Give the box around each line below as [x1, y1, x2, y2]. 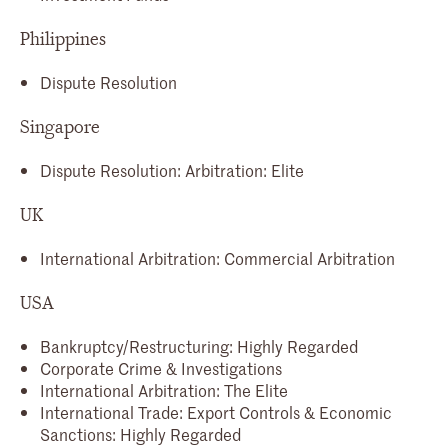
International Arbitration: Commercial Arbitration [40, 246, 395, 269]
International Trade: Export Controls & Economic [40, 400, 392, 423]
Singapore [20, 115, 100, 139]
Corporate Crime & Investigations [40, 356, 282, 379]
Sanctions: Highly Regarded [40, 422, 241, 445]
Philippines [20, 27, 106, 51]
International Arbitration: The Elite [40, 378, 288, 401]
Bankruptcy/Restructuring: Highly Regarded [40, 334, 358, 357]
